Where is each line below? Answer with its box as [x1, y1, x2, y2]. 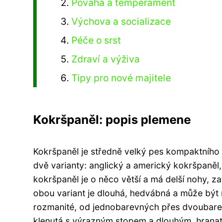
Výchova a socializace [71, 15, 171, 27]
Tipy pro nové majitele [71, 71, 171, 84]
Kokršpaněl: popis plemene [33, 112, 191, 127]
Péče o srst [71, 34, 121, 46]
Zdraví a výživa [71, 53, 140, 65]
